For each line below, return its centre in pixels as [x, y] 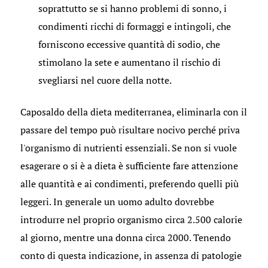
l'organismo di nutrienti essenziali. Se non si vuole [128, 147]
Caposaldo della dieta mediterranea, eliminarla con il [133, 112]
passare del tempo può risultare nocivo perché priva [130, 130]
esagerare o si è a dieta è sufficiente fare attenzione [129, 165]
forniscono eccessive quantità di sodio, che [129, 44]
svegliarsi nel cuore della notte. [105, 80]
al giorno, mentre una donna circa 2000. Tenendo [125, 237]
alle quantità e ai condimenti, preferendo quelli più [129, 183]
